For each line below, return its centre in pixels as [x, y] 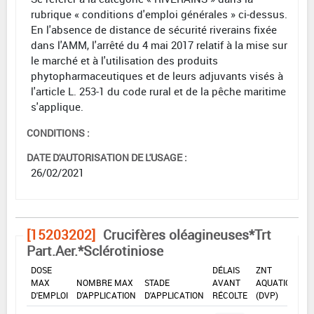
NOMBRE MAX [105, 282]
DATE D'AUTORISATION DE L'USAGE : [107, 157]
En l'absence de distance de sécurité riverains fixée [154, 29]
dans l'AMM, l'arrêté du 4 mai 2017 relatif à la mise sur [159, 45]
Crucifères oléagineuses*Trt [187, 234]
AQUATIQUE [279, 282]
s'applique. [57, 106]
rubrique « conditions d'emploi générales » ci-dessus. [159, 14]
